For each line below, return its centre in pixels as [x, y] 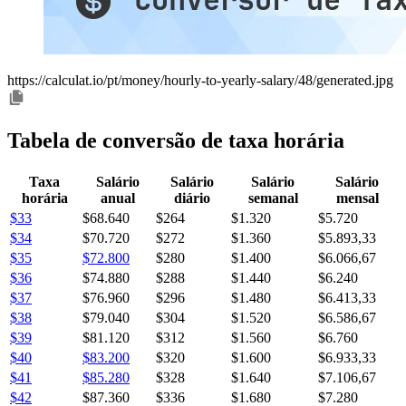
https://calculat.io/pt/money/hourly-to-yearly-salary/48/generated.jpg [200, 80]
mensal [357, 198]
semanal [273, 198]
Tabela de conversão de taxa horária [176, 140]
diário [192, 198]
